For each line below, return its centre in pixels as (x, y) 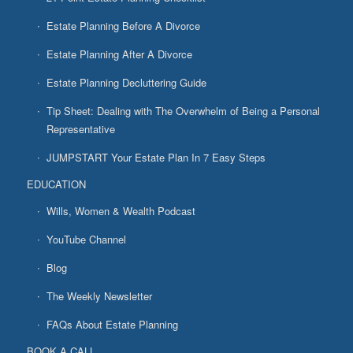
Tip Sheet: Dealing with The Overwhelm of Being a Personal (183, 110)
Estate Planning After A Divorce (119, 54)
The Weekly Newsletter (99, 295)
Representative (80, 128)
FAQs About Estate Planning (112, 324)
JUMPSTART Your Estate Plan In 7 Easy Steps (156, 157)
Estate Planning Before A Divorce (123, 25)
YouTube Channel (86, 239)
